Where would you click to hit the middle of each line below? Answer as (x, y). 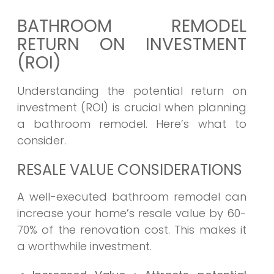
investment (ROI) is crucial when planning (131, 108)
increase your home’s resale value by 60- (131, 213)
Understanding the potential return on (131, 91)
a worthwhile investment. (84, 246)
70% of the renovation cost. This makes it (131, 230)
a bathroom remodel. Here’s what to (131, 124)
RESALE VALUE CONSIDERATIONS (129, 170)
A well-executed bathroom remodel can (131, 197)
